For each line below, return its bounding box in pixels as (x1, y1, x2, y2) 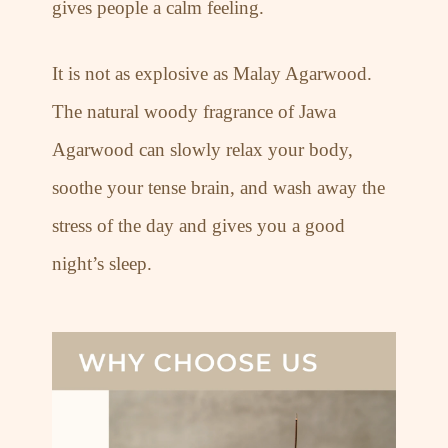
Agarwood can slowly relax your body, (52, 139, 354, 161)
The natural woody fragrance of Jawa (52, 101, 337, 123)
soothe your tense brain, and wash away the (52, 177, 386, 199)
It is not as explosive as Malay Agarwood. (52, 63, 373, 85)
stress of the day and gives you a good (52, 215, 346, 237)
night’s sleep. (52, 253, 153, 275)
